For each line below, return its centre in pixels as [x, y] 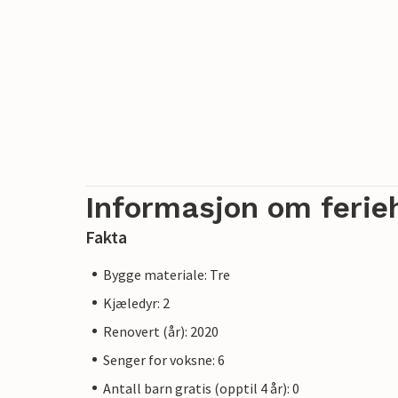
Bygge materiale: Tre [167, 274]
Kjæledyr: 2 [136, 302]
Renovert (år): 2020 [161, 331]
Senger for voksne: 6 [164, 359]
